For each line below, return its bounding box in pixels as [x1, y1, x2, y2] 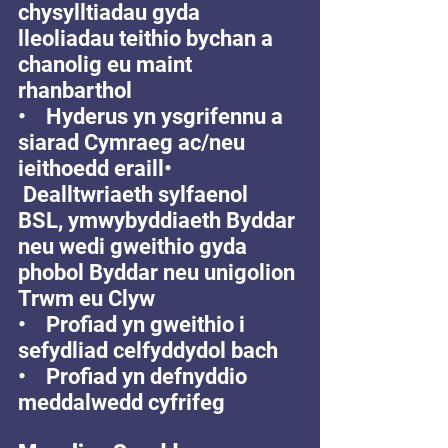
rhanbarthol [18, 78, 137, 103]
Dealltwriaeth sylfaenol [18, 182, 253, 207]
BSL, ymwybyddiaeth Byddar [18, 208, 300, 233]
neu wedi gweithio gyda [18, 234, 252, 259]
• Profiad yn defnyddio [18, 364, 252, 389]
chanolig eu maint [18, 52, 197, 77]
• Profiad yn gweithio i [18, 312, 250, 337]
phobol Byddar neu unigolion [18, 260, 300, 285]
